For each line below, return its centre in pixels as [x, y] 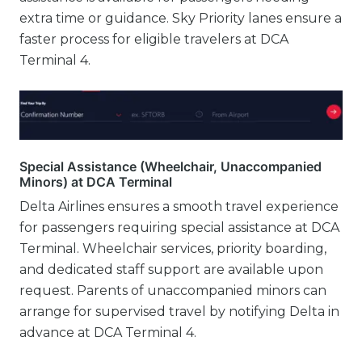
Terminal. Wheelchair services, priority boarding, [173, 249]
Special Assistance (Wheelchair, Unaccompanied [170, 167]
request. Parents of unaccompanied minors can [173, 291]
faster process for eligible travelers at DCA [154, 40]
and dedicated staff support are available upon [171, 270]
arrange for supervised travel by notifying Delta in [179, 312]
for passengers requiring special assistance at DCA [179, 228]
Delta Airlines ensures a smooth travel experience [179, 207]
